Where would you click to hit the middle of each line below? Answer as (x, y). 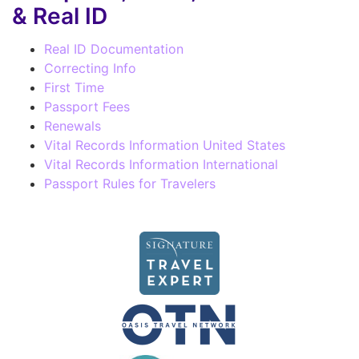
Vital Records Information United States (165, 145)
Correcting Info (90, 68)
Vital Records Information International (161, 164)
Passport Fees (87, 106)
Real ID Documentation (114, 48)
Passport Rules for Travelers (130, 183)
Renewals (73, 125)
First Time (74, 87)
